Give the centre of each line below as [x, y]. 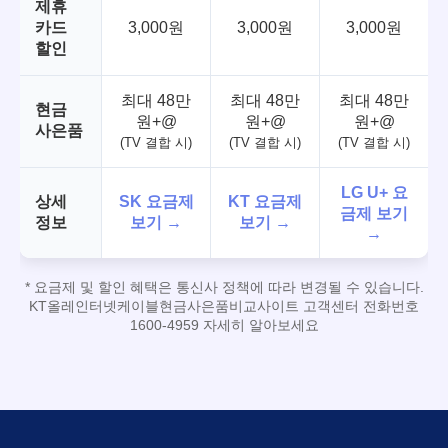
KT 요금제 [265, 202]
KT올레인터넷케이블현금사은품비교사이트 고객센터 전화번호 [224, 306]
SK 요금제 [156, 202]
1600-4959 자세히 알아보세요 [224, 325]
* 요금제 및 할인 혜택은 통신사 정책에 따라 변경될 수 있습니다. [224, 287]
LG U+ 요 [374, 193]
